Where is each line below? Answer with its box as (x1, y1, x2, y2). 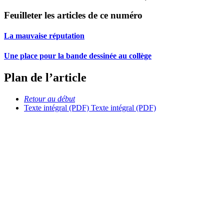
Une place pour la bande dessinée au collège (4, 51, 151, 60)
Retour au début (24, 94, 75, 103)
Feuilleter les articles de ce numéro (4, 10, 142, 21)
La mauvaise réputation (4, 31, 84, 40)
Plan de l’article (4, 71, 86, 84)
